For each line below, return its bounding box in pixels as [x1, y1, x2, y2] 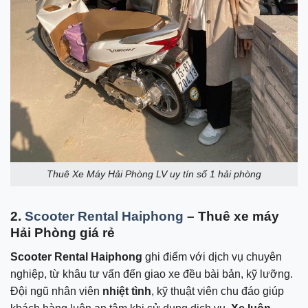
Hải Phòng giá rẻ [10, 225, 115, 240]
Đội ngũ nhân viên [10, 285, 102, 297]
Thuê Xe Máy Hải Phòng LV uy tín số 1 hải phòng [47, 168, 261, 180]
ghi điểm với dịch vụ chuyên [142, 250, 282, 263]
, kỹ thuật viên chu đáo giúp [151, 285, 284, 297]
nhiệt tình [102, 285, 151, 297]
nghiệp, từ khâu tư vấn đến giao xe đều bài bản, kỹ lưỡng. [10, 267, 293, 280]
